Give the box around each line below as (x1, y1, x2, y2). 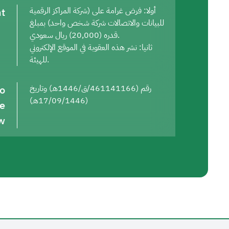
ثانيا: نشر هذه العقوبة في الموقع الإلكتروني (30, 41, 152, 54)
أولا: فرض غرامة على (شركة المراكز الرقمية (30, 5, 156, 17)
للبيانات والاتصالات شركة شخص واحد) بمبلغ (30, 17, 164, 29)
